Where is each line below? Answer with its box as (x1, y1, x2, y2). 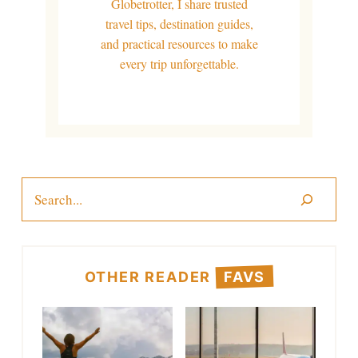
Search (21, 178, 55, 196)
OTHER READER (84, 268, 217, 285)
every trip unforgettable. (119, 55, 239, 73)
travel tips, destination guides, (105, 15, 253, 33)
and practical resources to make (100, 35, 258, 53)
